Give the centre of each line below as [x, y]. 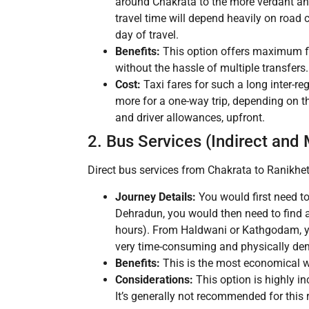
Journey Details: [156, 197]
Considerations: [154, 279]
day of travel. [147, 35]
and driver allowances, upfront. [190, 118]
